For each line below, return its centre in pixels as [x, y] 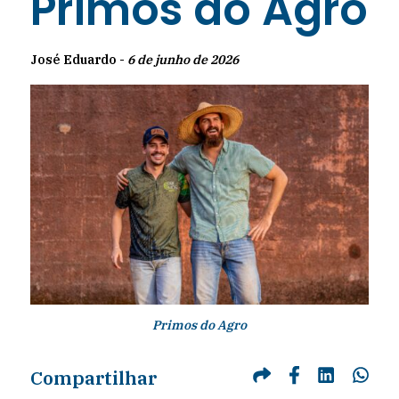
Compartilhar [93, 377]
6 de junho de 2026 [183, 59]
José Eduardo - [78, 59]
